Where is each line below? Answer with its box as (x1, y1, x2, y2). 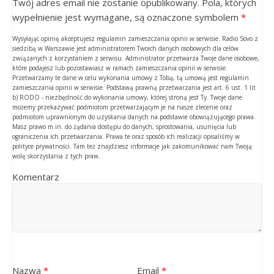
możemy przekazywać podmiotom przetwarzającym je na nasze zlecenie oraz (12, 103, 232, 111)
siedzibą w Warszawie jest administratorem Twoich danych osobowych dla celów (12, 44, 239, 53)
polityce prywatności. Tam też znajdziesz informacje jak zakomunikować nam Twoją (12, 142, 252, 150)
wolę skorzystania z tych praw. (12, 152, 100, 160)
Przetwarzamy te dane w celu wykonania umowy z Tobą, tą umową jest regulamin (12, 73, 249, 82)
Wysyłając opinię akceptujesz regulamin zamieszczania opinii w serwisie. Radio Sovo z (12, 34, 258, 43)
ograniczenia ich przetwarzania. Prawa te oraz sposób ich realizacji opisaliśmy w (12, 132, 240, 141)
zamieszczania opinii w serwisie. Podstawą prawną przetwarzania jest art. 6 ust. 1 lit (12, 83, 256, 92)
